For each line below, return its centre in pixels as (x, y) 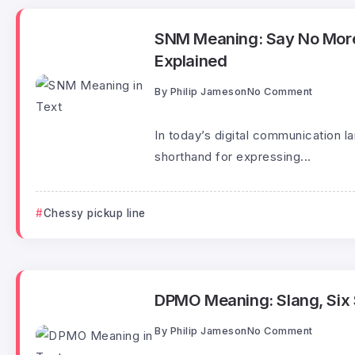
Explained (191, 60)
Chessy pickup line (94, 214)
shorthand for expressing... (233, 157)
